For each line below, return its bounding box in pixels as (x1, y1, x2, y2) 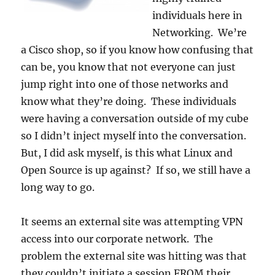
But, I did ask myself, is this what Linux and (21, 147, 233, 160)
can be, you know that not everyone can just (21, 61, 236, 74)
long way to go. (21, 181, 95, 194)
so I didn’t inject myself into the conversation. (21, 130, 249, 142)
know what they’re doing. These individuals (21, 95, 237, 108)
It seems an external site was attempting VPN (21, 215, 244, 228)
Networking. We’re (152, 26, 247, 39)
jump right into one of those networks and (21, 78, 229, 91)
